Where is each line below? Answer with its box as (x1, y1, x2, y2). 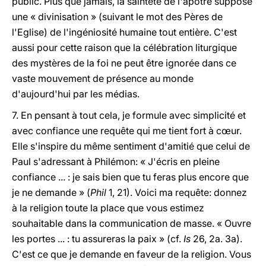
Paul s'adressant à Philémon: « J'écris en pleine (12, 156, 220, 167)
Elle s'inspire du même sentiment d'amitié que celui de (12, 140, 250, 152)
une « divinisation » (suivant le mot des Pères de (12, 11, 223, 23)
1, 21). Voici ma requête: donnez (106, 186, 247, 198)
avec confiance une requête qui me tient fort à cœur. (12, 125, 242, 137)
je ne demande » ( (12, 186, 90, 198)
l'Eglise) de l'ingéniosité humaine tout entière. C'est (12, 26, 237, 38)
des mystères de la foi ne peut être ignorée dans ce (12, 57, 236, 69)
